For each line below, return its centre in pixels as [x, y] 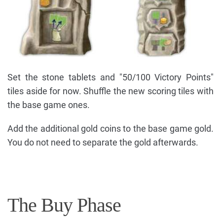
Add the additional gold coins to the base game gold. [110, 129]
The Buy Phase [64, 205]
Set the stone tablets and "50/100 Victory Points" [110, 77]
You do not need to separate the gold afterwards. [103, 143]
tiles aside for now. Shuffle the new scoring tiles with [110, 91]
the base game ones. [49, 105]
